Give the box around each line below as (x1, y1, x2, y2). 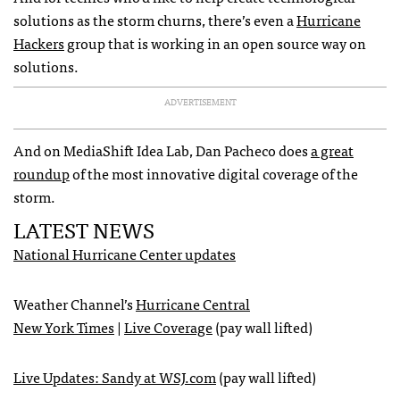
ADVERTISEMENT (163, 94, 237, 109)
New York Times (13, 314, 114, 338)
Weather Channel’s (13, 291, 136, 315)
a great (311, 137, 354, 162)
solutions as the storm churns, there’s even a (13, 7, 296, 31)
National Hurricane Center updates (13, 241, 236, 265)
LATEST (13, 211, 88, 246)
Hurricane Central (136, 291, 250, 315)
